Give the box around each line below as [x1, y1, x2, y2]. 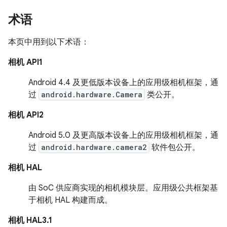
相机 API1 [8, 57, 43, 67]
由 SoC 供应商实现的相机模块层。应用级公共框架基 [28, 183, 218, 193]
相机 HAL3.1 [8, 215, 52, 225]
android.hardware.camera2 [41, 142, 147, 152]
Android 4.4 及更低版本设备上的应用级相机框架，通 [28, 78, 218, 88]
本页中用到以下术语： [8, 37, 89, 47]
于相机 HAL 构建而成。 [28, 195, 112, 205]
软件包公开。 [149, 142, 200, 153]
